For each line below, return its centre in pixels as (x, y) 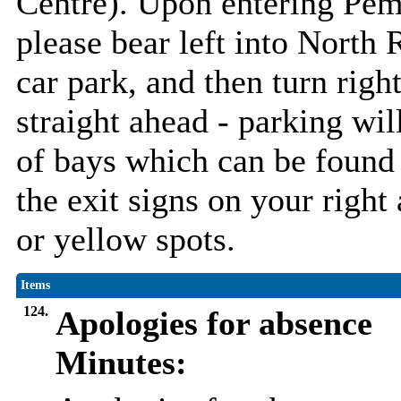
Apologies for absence (213, 324)
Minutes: (121, 363)
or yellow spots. (130, 239)
